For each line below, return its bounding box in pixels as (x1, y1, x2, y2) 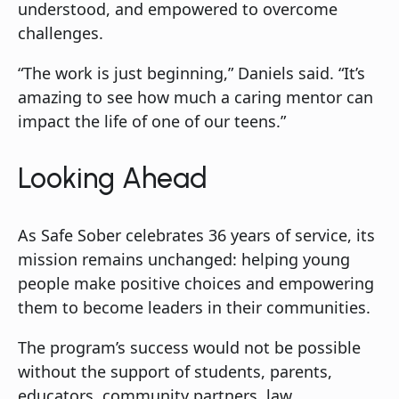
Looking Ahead (18, 161, 208, 196)
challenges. (18, 21, 103, 44)
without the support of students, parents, (18, 360, 332, 382)
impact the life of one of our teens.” (18, 110, 286, 132)
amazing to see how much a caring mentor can (18, 85, 373, 108)
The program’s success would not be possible (18, 336, 361, 358)
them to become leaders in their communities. (18, 296, 370, 318)
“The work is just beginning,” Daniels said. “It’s (18, 61, 365, 84)
